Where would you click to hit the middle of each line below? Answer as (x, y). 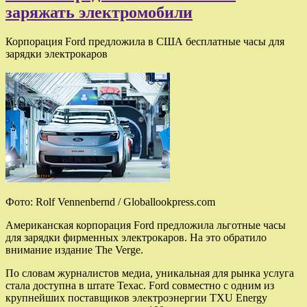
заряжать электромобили (99, 12)
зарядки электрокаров (57, 53)
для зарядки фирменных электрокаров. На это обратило (136, 237)
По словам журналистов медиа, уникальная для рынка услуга (150, 273)
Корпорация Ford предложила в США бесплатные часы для (145, 41)
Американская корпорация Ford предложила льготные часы (146, 225)
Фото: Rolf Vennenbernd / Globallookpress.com (110, 201)
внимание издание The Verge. (74, 249)
